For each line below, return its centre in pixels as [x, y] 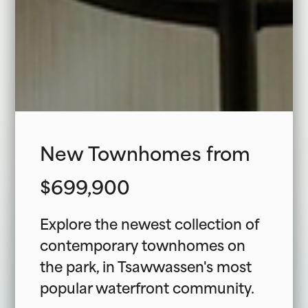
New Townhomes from [145, 152]
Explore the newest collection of [149, 223]
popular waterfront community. [147, 287]
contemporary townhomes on [142, 244]
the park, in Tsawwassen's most [145, 265]
